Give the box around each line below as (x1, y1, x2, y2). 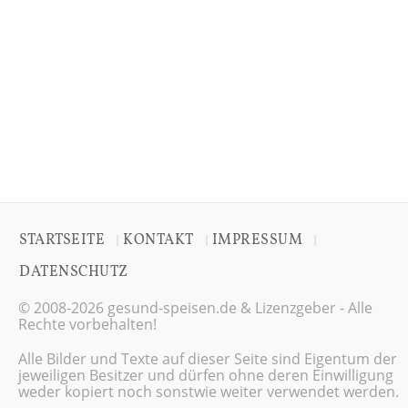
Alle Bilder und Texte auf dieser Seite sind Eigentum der (18, 348, 397, 369)
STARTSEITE (19, 229, 105, 250)
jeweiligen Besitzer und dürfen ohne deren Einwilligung (18, 364, 393, 385)
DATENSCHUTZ (19, 261, 128, 282)
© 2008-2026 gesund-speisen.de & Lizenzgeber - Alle (18, 297, 372, 318)
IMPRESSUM (211, 229, 302, 250)
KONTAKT (123, 229, 194, 250)
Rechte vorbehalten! (18, 313, 157, 334)
